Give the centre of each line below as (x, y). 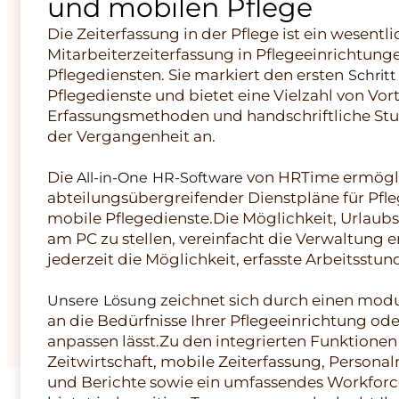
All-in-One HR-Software (159, 177)
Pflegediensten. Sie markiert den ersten (195, 74)
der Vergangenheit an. (131, 136)
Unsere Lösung (102, 300)
